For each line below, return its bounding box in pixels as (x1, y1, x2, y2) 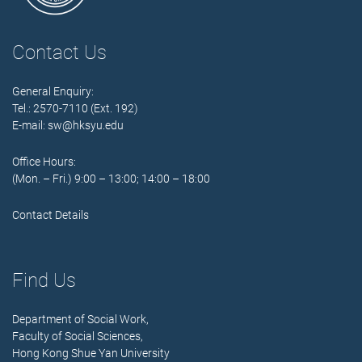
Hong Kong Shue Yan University (12, 347, 170, 360)
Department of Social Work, (12, 313, 149, 326)
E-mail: (12, 119, 48, 133)
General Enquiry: (12, 85, 94, 99)
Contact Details (12, 208, 89, 222)
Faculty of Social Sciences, (12, 330, 143, 343)
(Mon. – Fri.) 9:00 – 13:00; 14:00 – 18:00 (12, 172, 210, 186)
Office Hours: (12, 155, 76, 169)
